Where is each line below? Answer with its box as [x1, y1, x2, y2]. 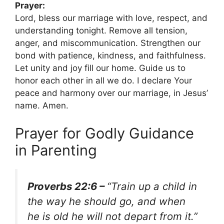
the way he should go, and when [27, 194, 185, 207]
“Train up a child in [107, 179, 197, 192]
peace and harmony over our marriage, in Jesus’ [15, 88, 208, 98]
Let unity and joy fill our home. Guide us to [15, 63, 185, 73]
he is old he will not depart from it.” [27, 209, 197, 222]
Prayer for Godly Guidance [15, 124, 194, 142]
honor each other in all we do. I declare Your [15, 75, 192, 86]
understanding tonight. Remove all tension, [15, 25, 187, 36]
